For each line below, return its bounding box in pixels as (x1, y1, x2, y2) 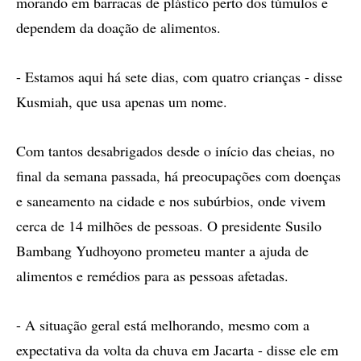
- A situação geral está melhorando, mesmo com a (16, 315, 309, 334)
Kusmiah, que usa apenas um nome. (16, 92, 227, 111)
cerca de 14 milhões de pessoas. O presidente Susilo (16, 216, 322, 235)
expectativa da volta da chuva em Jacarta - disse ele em (16, 340, 338, 359)
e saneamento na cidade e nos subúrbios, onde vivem (16, 191, 326, 210)
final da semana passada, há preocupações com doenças (16, 166, 341, 185)
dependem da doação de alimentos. (16, 18, 221, 37)
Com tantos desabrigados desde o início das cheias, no (16, 141, 334, 160)
